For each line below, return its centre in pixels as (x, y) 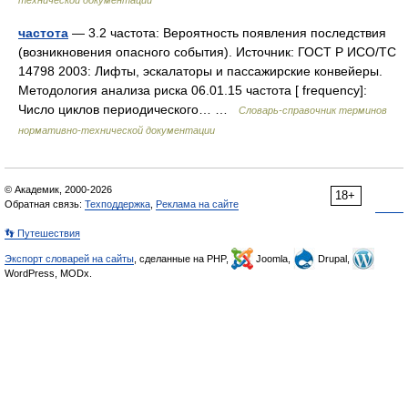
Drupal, (334, 258)
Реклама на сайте (197, 204)
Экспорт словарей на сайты (69, 258)
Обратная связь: (45, 204)
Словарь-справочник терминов (313, 110)
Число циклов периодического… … (128, 109)
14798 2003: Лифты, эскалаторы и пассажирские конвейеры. (200, 71)
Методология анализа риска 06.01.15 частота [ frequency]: (193, 90)
